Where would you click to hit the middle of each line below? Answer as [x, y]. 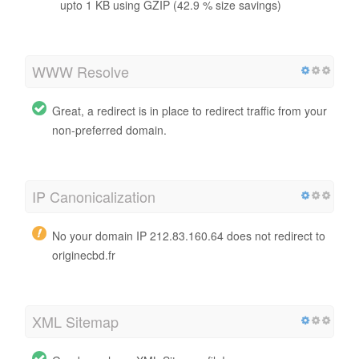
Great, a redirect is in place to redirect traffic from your [190, 110]
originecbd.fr [84, 254]
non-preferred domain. [109, 129]
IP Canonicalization [94, 196]
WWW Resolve [81, 71]
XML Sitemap [75, 321]
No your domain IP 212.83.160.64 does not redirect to [189, 235]
